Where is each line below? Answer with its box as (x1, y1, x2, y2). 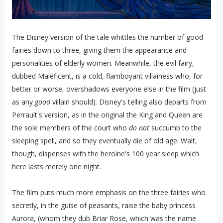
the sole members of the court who (11, 123, 129, 133)
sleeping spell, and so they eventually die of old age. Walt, (11, 136, 197, 146)
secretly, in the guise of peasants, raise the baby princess (11, 201, 196, 211)
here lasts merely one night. (11, 162, 101, 172)
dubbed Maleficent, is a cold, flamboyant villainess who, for (11, 71, 203, 81)
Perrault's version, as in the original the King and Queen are (11, 110, 203, 120)
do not (128, 123, 149, 133)
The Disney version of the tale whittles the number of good (11, 32, 203, 42)
